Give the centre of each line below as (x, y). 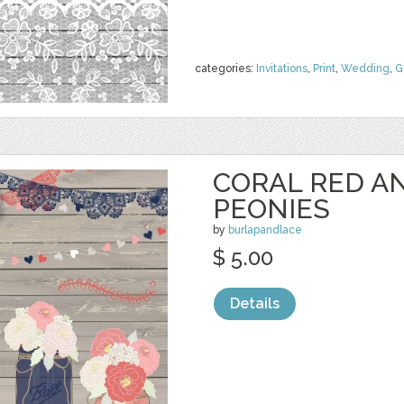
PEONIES (271, 209)
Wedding (365, 69)
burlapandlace (265, 230)
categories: (225, 69)
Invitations (282, 69)
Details (255, 303)
